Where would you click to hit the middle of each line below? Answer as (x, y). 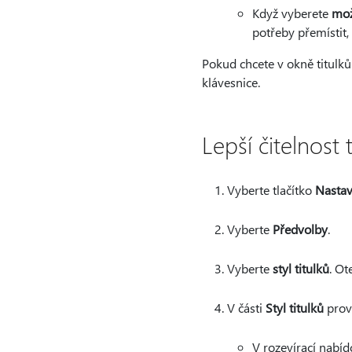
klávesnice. (231, 82)
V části (246, 308)
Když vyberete (291, 13)
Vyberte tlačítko (271, 190)
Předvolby (300, 229)
